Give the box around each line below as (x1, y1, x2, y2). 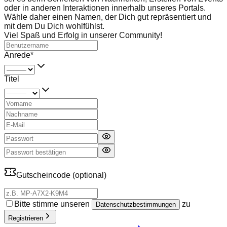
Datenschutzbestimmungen (96, 200, 176, 208)
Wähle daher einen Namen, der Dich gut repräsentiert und (4, 12, 211, 21)
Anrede (4, 50, 30, 59)
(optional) (72, 170, 106, 179)
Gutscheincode (16, 170, 72, 179)
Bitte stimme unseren (14, 199, 90, 208)
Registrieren (8, 214, 43, 222)
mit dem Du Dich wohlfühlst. (4, 21, 104, 30)
